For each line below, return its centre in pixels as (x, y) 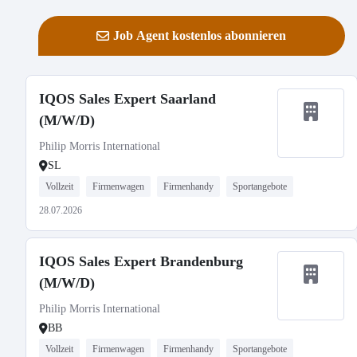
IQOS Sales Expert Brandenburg (141, 261)
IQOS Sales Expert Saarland (127, 99)
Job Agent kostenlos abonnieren (200, 35)
